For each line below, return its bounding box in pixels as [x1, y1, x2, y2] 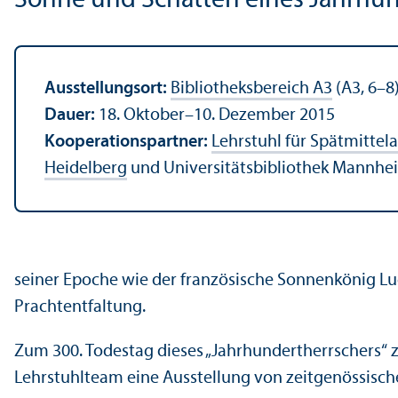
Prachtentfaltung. [14, 298, 146, 316]
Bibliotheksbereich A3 [171, 79, 332, 98]
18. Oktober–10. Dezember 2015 [99, 106, 335, 124]
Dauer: [44, 106, 99, 124]
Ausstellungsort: [44, 79, 171, 98]
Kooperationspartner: [44, 132, 211, 151]
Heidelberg [44, 159, 127, 178]
